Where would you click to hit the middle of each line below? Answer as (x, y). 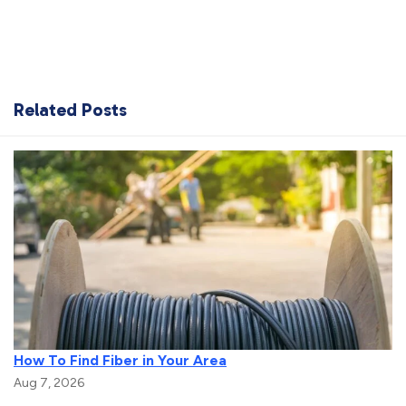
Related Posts (70, 110)
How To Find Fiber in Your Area (120, 360)
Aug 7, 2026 (49, 382)
